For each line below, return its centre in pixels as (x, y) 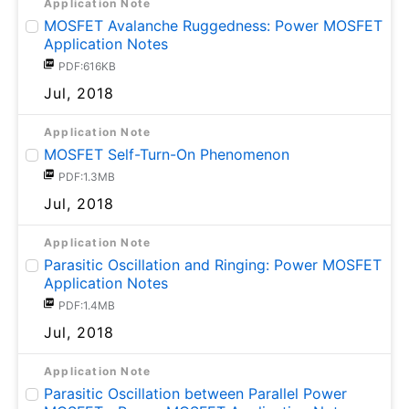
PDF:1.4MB (87, 306)
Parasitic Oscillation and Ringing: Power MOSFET (213, 265)
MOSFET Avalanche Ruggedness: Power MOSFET (213, 26)
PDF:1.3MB (87, 177)
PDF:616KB (87, 67)
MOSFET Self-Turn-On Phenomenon (167, 155)
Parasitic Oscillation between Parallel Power (195, 394)
